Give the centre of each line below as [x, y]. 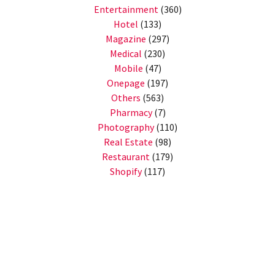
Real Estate [128, 142]
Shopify [126, 172]
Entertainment [126, 10]
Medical [126, 54]
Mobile [128, 68]
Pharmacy [131, 113]
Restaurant [126, 157]
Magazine [126, 39]
